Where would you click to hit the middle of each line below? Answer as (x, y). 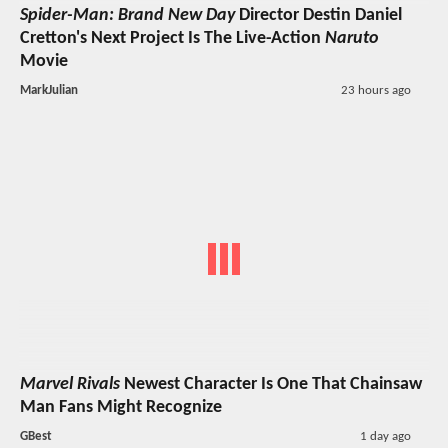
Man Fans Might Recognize (121, 407)
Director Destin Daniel (318, 16)
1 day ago (385, 436)
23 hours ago (375, 91)
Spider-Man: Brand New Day (127, 16)
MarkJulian (49, 91)
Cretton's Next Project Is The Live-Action (172, 39)
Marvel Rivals (70, 384)
